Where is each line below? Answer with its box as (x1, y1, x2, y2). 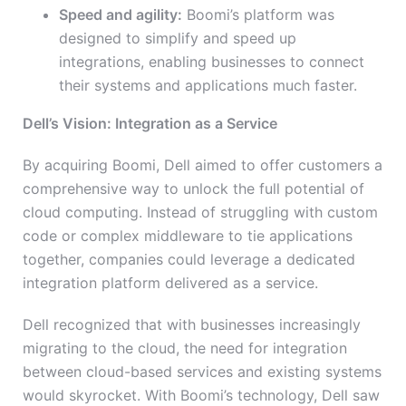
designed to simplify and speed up (59, 29, 296, 48)
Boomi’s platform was (182, 5, 334, 24)
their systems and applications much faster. (59, 76, 357, 95)
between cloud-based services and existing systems (23, 362, 382, 382)
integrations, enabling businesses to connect (59, 53, 364, 72)
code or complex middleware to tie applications (23, 227, 353, 246)
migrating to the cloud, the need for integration (23, 339, 347, 358)
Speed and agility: (59, 5, 182, 24)
